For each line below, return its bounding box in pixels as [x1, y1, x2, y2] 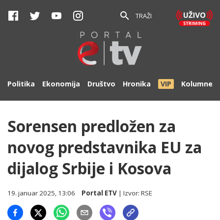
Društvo [87, 79, 115, 88]
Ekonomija [42, 79, 80, 88]
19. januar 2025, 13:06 [7, 189, 75, 197]
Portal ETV [82, 189, 117, 197]
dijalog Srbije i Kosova [7, 158, 171, 179]
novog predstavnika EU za [7, 137, 202, 158]
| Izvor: [117, 189, 141, 197]
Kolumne [181, 79, 213, 88]
